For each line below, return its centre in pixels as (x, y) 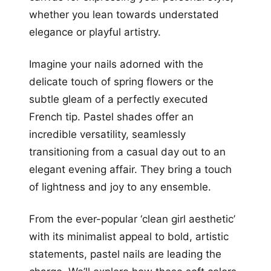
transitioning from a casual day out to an (127, 152)
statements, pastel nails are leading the (125, 254)
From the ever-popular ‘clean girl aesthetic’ (132, 219)
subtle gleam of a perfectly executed (119, 99)
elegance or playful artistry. (95, 32)
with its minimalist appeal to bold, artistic (129, 236)
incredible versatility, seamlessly (107, 134)
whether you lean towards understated (124, 14)
